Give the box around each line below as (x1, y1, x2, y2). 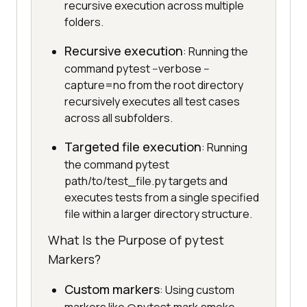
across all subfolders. (64, 110, 173, 126)
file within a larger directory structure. (64, 206, 252, 222)
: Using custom (160, 282, 234, 298)
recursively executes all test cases (64, 94, 240, 110)
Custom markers (64, 281, 160, 298)
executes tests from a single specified (64, 190, 259, 206)
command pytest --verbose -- (64, 61, 210, 77)
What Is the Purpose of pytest (48, 232, 224, 249)
